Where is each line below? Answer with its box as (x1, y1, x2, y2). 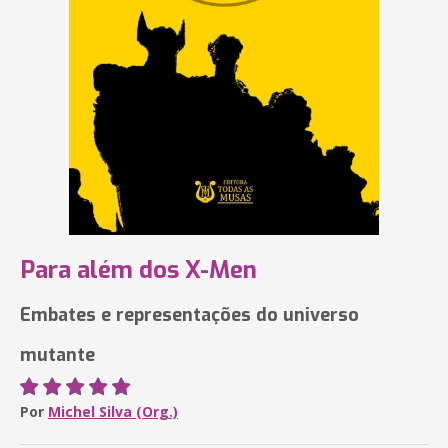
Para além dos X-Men (20, 254, 257, 286)
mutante (20, 343, 95, 367)
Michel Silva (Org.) (48, 402, 178, 421)
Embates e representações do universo (20, 303, 359, 327)
